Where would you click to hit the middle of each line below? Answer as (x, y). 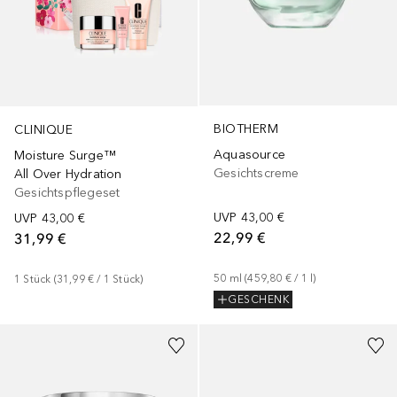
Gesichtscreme (257, 173)
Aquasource (249, 154)
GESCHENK (258, 300)
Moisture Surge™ (65, 155)
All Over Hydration (68, 174)
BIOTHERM (246, 128)
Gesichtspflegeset (67, 192)
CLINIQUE (43, 129)
